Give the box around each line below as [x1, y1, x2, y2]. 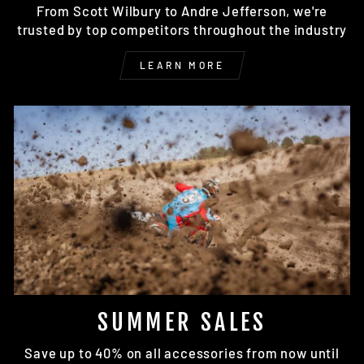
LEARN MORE [139, 58, 225, 71]
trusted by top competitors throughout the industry [16, 20, 348, 37]
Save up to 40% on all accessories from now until [24, 344, 340, 361]
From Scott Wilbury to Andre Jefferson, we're [36, 2, 328, 19]
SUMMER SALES [97, 307, 267, 336]
